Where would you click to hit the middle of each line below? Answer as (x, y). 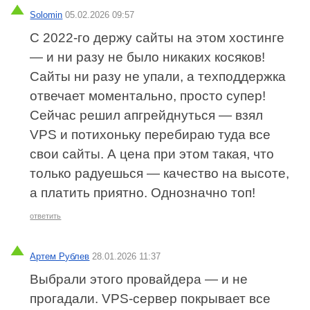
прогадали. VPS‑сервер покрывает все (151, 299)
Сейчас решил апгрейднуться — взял (147, 116)
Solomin (46, 15)
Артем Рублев (60, 257)
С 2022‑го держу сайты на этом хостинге (157, 38)
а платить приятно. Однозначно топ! (143, 193)
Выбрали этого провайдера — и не (139, 280)
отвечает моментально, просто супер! (148, 96)
